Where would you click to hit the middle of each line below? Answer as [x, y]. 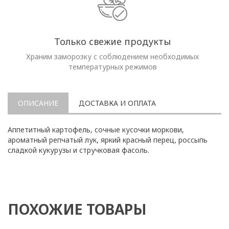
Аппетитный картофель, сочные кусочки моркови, [96, 130]
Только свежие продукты [112, 41]
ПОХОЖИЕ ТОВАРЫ [77, 209]
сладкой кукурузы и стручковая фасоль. [78, 150]
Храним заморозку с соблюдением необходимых [112, 56]
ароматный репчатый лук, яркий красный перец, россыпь [108, 140]
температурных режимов [112, 67]
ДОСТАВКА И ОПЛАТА [117, 103]
